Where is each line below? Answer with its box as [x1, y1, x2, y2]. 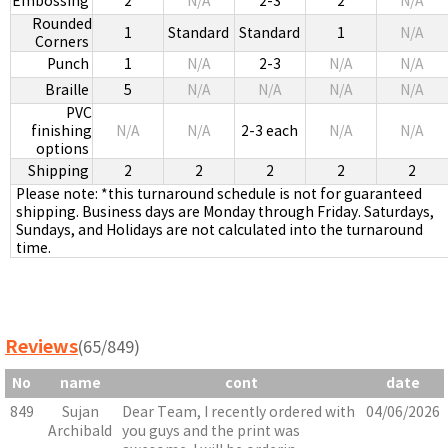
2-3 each [241, 122, 298, 141]
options [35, 140, 92, 159]
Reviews [5, 335, 78, 359]
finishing [30, 122, 92, 141]
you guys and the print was [122, 422, 300, 441]
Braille [44, 81, 92, 100]
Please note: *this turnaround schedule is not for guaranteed [15, 185, 422, 204]
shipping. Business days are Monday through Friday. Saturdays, [15, 203, 434, 222]
